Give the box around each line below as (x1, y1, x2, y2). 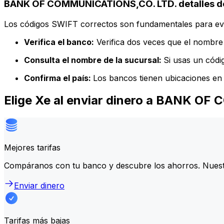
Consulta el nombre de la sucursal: (24, 54, 163, 65)
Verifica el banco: (24, 36, 94, 47)
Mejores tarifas (4, 142, 60, 152)
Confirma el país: (24, 72, 93, 83)
